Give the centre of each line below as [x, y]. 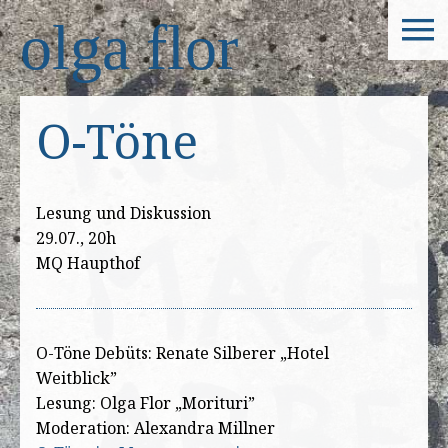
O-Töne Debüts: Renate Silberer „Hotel [182, 353]
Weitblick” [76, 378]
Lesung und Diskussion [123, 213]
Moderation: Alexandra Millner [155, 428]
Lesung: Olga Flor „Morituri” [145, 403]
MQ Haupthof [88, 263]
